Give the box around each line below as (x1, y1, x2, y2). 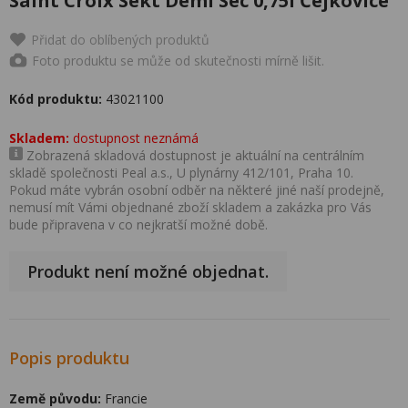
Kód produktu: (9, 90, 102, 107)
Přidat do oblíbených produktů (31, 31, 209, 48)
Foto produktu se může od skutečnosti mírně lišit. (32, 51, 324, 69)
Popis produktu (9, 347, 129, 369)
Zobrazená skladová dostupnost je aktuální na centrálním (23, 147, 364, 164)
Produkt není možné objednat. (27, 260, 269, 282)
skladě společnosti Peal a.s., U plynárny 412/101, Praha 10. (9, 164, 353, 181)
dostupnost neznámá (69, 129, 199, 147)
